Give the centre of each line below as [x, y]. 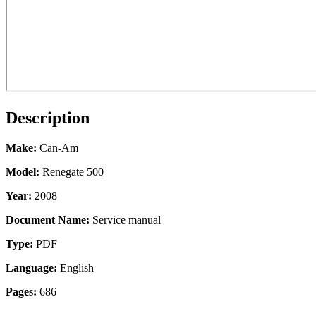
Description [48, 117]
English [75, 267]
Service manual [125, 219]
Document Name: [48, 219]
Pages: [21, 291]
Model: [23, 171]
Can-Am [57, 147]
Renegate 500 [72, 171]
